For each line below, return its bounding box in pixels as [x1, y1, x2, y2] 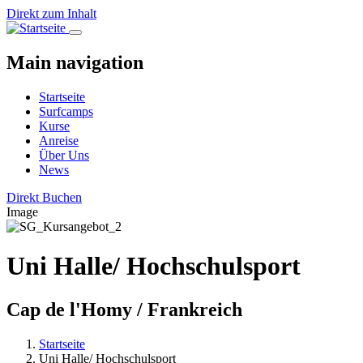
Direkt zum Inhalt [6, 6, 96, 20]
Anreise [39, 133, 79, 147]
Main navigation [6, 51, 143, 73]
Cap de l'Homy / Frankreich [6, 298, 242, 320]
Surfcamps [39, 104, 93, 118]
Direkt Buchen [6, 190, 82, 204]
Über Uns [39, 147, 89, 162]
